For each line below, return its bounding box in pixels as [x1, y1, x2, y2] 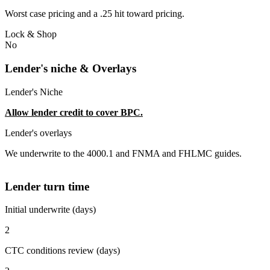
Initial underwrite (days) [5, 204, 96, 215]
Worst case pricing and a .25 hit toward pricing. [5, 8, 184, 19]
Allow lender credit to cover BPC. [5, 107, 143, 118]
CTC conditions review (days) [5, 245, 120, 256]
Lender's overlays [5, 127, 72, 138]
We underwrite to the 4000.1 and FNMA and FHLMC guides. [5, 148, 242, 159]
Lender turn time [5, 180, 89, 193]
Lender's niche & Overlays [5, 62, 136, 75]
